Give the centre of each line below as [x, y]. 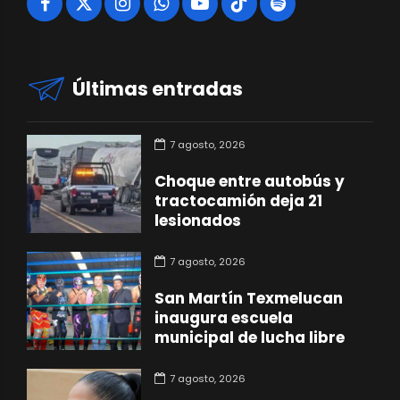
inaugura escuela [224, 318]
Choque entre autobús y [250, 182]
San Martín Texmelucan [249, 299]
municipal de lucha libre [250, 338]
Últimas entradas [158, 89]
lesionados [198, 221]
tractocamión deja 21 [239, 201]
